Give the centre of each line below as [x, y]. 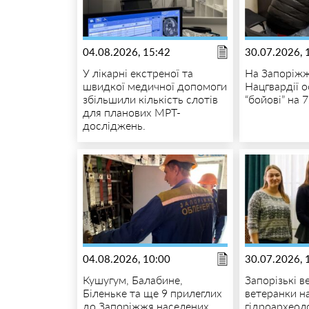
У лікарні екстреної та [138, 72]
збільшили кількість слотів [150, 99]
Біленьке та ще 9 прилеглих [152, 292]
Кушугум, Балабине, [132, 279]
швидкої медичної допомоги [154, 86]
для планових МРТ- [131, 112]
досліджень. [114, 125]
